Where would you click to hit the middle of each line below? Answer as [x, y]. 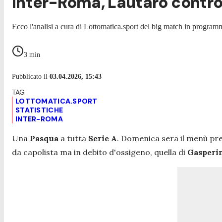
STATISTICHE [39, 110]
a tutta [73, 138]
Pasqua [44, 138]
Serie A [103, 138]
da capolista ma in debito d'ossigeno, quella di [100, 152]
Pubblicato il [31, 76]
